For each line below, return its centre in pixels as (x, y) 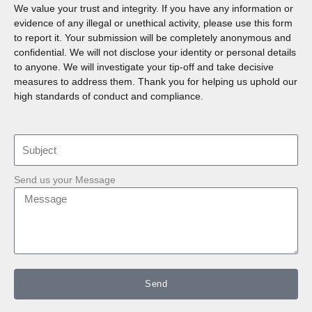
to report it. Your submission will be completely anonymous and (153, 38)
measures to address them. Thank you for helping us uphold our (156, 82)
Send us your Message (65, 180)
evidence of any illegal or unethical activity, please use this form (153, 23)
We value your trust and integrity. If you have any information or (154, 9)
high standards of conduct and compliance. (109, 96)
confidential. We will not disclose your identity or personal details (155, 53)
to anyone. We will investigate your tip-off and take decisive (144, 67)
